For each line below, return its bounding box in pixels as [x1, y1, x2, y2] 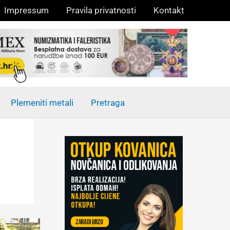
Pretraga [90, 97, 125, 108]
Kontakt [154, 5, 184, 15]
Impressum [4, 5, 49, 15]
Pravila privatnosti [66, 5, 136, 15]
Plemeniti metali [10, 97, 73, 108]
